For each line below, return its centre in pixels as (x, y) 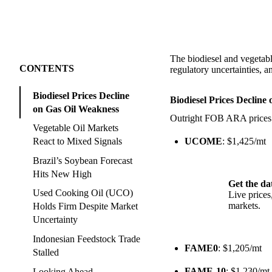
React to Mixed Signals (77, 141)
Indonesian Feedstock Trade (87, 239)
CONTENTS (47, 68)
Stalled (46, 252)
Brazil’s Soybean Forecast (83, 160)
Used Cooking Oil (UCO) (83, 193)
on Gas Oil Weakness (76, 109)
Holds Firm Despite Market (85, 206)
